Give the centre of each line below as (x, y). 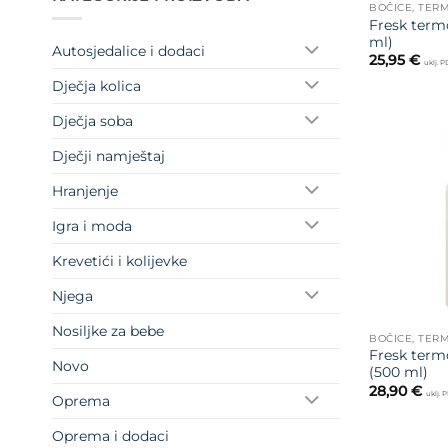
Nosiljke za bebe (108, 330)
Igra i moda (92, 225)
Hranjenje (85, 190)
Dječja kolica (96, 85)
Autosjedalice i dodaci (128, 50)
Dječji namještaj (108, 155)
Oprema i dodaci (110, 435)
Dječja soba (92, 120)
